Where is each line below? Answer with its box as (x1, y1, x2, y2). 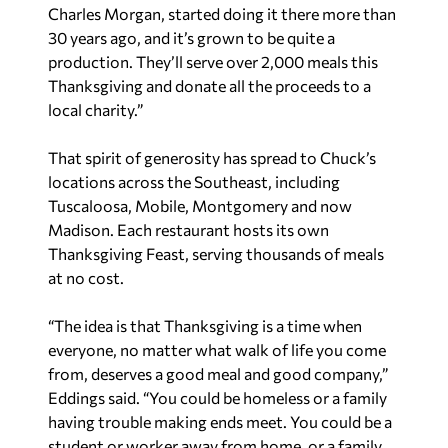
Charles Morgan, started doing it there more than (48, 3, 396, 23)
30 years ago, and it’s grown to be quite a (48, 27, 335, 47)
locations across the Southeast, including (48, 171, 340, 191)
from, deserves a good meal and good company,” (48, 363, 388, 383)
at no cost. (48, 267, 124, 287)
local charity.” (48, 99, 143, 119)
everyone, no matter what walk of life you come (48, 339, 386, 359)
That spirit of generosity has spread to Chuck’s (48, 147, 376, 167)
